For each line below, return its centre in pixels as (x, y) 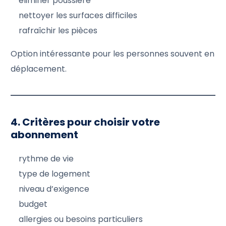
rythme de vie (46, 158)
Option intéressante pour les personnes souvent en (113, 53)
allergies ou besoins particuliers (81, 219)
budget (33, 204)
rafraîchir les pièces (58, 30)
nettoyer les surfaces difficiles (78, 15)
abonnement (45, 134)
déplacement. (39, 69)
